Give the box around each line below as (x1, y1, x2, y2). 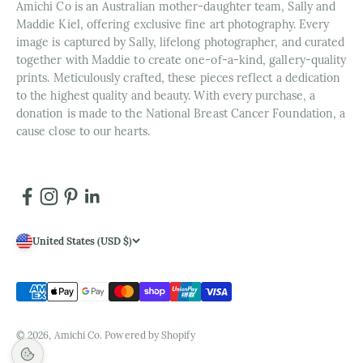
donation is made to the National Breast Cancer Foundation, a (16, 105, 346, 121)
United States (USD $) (32, 235, 132, 248)
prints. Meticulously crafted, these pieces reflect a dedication (16, 70, 341, 85)
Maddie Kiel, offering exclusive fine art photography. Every (16, 16, 330, 32)
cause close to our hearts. (16, 123, 150, 139)
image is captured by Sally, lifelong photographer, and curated (16, 34, 345, 49)
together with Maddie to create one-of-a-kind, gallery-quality (16, 52, 347, 67)
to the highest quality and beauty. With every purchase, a (16, 88, 315, 103)
